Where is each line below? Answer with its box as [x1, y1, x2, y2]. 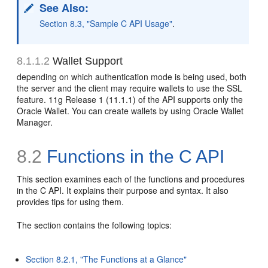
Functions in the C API [42, 147, 225, 166]
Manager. [17, 116, 53, 128]
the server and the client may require [17, 82, 159, 94]
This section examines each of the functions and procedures [17, 173, 245, 185]
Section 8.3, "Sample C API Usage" [39, 17, 173, 29]
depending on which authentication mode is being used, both [17, 71, 247, 83]
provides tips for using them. [17, 196, 124, 208]
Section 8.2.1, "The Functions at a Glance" [26, 253, 187, 265]
